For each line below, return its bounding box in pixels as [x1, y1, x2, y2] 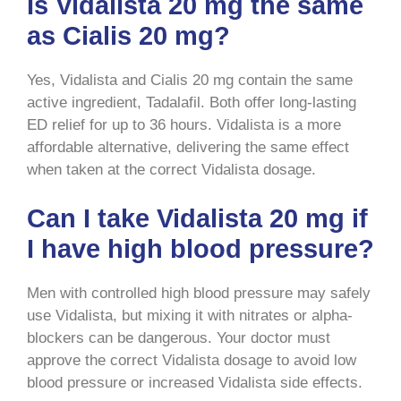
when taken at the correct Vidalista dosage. [27, 160, 316, 178]
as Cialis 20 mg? [27, 21, 230, 50]
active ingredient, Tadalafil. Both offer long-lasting [27, 93, 356, 111]
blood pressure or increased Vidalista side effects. [27, 374, 363, 392]
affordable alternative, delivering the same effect [27, 138, 349, 156]
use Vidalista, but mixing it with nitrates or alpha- [27, 307, 353, 325]
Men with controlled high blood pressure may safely [27, 285, 371, 303]
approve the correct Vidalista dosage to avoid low [27, 352, 356, 370]
